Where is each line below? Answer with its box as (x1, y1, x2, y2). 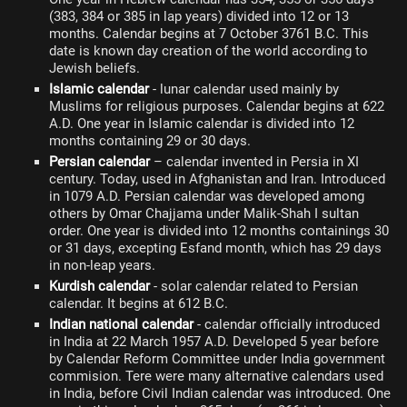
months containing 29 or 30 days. (49, 133, 251, 149)
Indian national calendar (49, 316, 194, 333)
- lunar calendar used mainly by (149, 81, 339, 97)
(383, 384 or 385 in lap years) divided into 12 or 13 (49, 8, 349, 25)
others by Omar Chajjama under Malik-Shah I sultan (49, 205, 359, 222)
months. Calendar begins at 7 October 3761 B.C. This (49, 25, 369, 42)
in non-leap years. (49, 257, 155, 273)
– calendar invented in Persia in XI (150, 154, 359, 170)
